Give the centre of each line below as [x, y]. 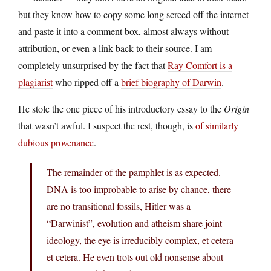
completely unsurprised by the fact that [93, 65]
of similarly [217, 125]
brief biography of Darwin [171, 82]
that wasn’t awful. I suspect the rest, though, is [107, 125]
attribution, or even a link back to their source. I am [115, 48]
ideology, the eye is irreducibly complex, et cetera [140, 240]
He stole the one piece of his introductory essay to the [121, 108]
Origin [237, 108]
